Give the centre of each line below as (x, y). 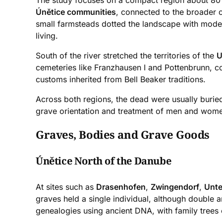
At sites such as (66, 187)
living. (47, 36)
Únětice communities (76, 12)
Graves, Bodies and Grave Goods (123, 135)
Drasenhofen (121, 187)
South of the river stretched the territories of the (126, 56)
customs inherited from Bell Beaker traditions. (121, 80)
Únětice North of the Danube (104, 161)
